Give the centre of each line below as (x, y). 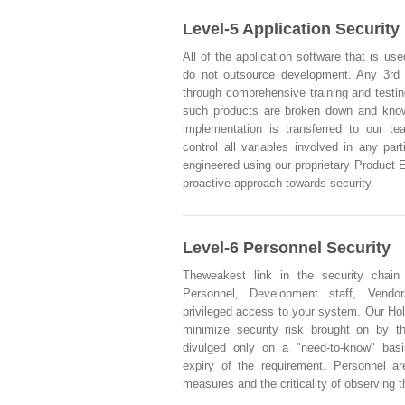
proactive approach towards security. (278, 183)
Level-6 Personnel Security (287, 247)
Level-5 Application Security (291, 28)
